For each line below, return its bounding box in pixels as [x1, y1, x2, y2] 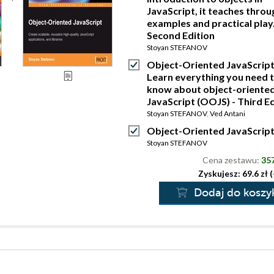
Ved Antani [210, 109, 245, 118]
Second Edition [147, 29, 215, 41]
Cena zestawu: [202, 155, 261, 165]
